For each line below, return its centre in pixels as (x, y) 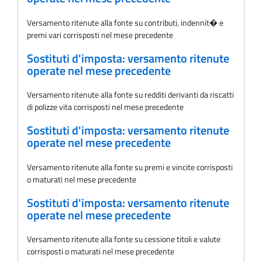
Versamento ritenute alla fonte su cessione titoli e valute (124, 239)
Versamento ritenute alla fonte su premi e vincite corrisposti (130, 167)
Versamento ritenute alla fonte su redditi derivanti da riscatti (130, 95)
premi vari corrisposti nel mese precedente (100, 35)
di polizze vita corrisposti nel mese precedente (105, 107)
